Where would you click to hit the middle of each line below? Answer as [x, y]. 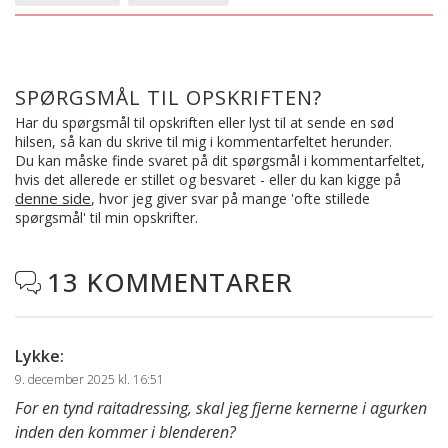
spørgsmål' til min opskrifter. [106, 218]
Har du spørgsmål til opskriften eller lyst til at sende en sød [204, 123]
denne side [53, 198]
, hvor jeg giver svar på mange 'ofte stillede [230, 199]
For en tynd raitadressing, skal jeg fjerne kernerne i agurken [221, 408]
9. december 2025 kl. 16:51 [89, 380]
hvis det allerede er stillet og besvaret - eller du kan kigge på [208, 180]
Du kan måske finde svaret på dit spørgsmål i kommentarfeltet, [220, 161]
